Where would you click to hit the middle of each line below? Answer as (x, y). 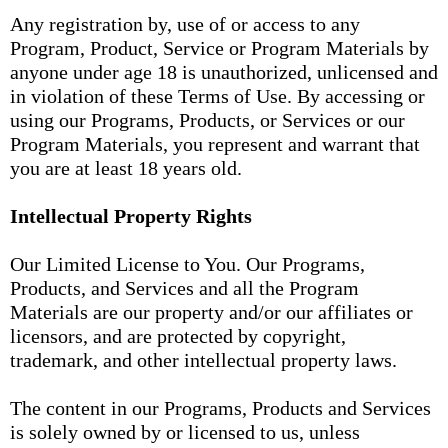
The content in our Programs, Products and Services (220, 408)
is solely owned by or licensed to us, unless (185, 432)
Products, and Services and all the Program (184, 288)
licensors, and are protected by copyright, (178, 336)
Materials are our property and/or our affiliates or (211, 312)
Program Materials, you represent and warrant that (215, 144)
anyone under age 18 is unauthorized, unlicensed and (224, 72)
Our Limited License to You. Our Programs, (187, 264)
